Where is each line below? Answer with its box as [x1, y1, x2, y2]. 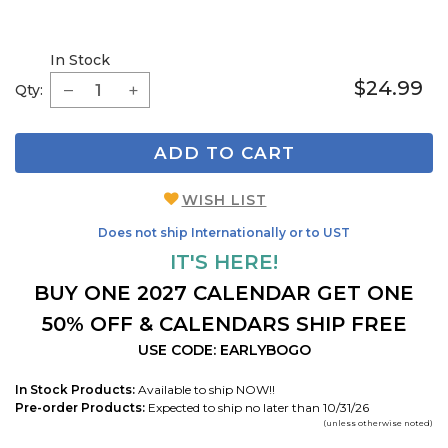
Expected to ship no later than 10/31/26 [145, 399, 369, 415]
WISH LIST [181, 190, 267, 209]
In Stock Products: [15, 381, 135, 397]
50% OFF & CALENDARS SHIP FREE [41, 311, 407, 336]
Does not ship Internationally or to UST [98, 224, 350, 240]
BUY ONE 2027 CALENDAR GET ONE [34, 280, 414, 305]
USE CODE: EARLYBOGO [137, 340, 311, 359]
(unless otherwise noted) [323, 417, 433, 428]
